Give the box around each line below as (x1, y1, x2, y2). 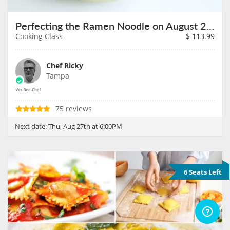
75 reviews (55, 103, 92, 113)
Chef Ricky (46, 60, 83, 70)
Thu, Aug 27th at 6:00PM (48, 121, 122, 131)
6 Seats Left (184, 167, 222, 177)
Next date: (15, 121, 48, 131)
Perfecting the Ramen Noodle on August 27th (206, 18, 214, 33)
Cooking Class (15, 31, 63, 41)
